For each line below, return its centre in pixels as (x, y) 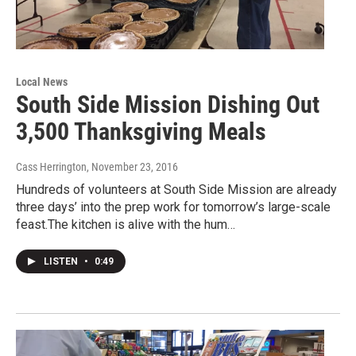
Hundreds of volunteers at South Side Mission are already (176, 190)
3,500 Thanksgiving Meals (141, 132)
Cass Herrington (51, 167)
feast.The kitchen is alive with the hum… (126, 225)
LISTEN (62, 262)
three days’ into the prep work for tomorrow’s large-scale (173, 207)
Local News (42, 82)
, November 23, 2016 (132, 167)
